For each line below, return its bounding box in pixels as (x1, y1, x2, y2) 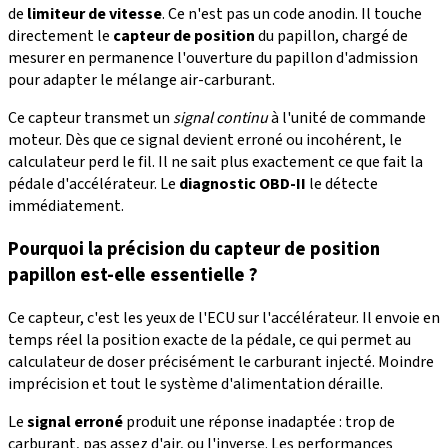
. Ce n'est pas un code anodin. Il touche (162, 3, 422, 26)
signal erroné (27, 410, 123, 433)
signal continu (173, 107, 268, 130)
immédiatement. (8, 195, 124, 218)
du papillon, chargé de (255, 25, 408, 48)
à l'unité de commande (268, 107, 426, 130)
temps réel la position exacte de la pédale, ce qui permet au (8, 328, 411, 351)
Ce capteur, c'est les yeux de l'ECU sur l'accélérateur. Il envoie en (8, 306, 440, 329)
